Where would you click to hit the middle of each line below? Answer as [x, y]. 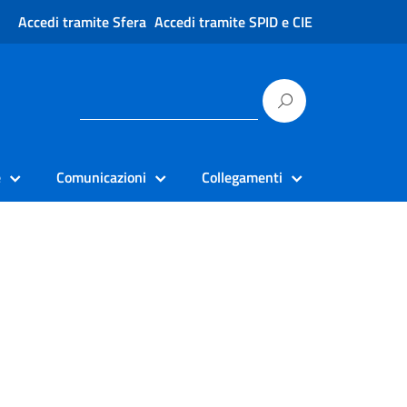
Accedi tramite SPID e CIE [233, 22]
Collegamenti [242, 177]
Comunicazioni [101, 177]
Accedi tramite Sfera [82, 22]
